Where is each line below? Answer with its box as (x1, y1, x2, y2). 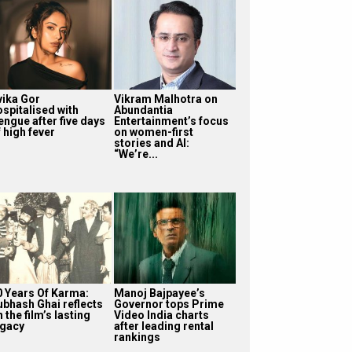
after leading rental (113, 319, 214, 332)
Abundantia (113, 103, 173, 116)
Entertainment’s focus (113, 114, 229, 127)
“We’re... (113, 147, 158, 160)
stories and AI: (113, 136, 189, 149)
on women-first (113, 125, 193, 138)
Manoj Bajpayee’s (113, 286, 205, 299)
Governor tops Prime (113, 297, 224, 310)
